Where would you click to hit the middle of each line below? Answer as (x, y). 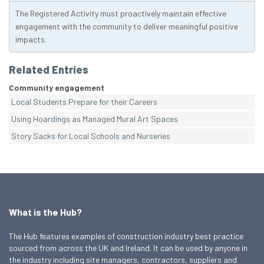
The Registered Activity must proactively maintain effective (121, 14)
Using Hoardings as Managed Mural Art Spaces (95, 119)
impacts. (31, 39)
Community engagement (57, 88)
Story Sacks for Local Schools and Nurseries (91, 136)
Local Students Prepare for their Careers (84, 102)
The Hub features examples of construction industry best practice (126, 236)
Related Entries (49, 70)
